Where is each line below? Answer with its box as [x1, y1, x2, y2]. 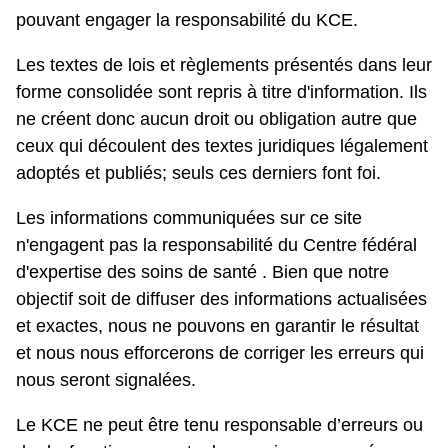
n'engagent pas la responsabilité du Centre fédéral [16, 235, 417, 256]
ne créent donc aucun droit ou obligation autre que [16, 109, 417, 130]
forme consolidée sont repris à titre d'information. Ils [16, 82, 427, 103]
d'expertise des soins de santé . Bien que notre [16, 262, 389, 283]
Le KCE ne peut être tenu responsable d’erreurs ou [16, 415, 423, 436]
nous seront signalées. [16, 370, 196, 391]
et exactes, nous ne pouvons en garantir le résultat [16, 316, 419, 337]
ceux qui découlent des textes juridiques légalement [16, 136, 428, 157]
